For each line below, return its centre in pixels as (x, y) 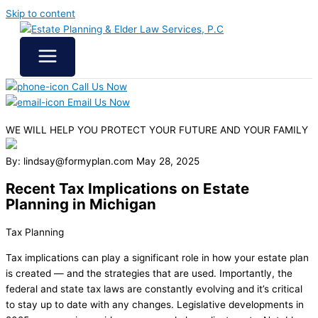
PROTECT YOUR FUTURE (160, 130)
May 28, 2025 (168, 161)
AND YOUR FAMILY (264, 130)
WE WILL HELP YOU (53, 130)
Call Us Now (98, 87)
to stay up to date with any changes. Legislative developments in (155, 304)
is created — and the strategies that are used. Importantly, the (149, 273)
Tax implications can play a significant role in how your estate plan (157, 257)
